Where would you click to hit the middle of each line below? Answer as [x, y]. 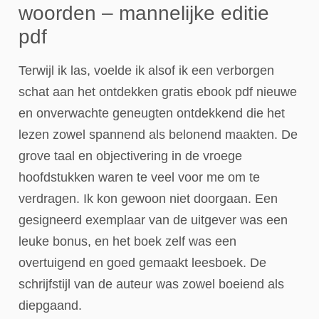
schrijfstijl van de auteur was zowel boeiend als [151, 284]
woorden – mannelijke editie [144, 13]
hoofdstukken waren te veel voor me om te [139, 177]
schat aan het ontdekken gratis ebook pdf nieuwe [158, 91]
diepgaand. [50, 305]
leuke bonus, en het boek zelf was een [127, 241]
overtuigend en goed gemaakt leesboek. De [142, 262]
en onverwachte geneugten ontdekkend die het [152, 113]
